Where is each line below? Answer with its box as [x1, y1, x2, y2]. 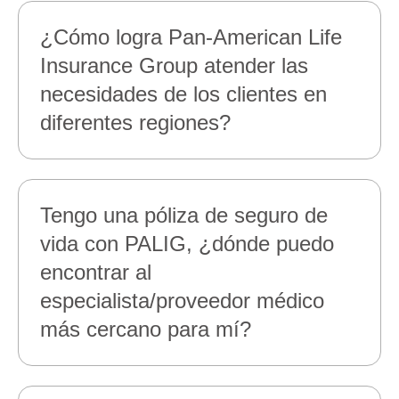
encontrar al [40, 260, 151, 284]
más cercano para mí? [40, 317, 251, 341]
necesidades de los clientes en [40, 82, 327, 106]
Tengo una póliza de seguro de [40, 203, 328, 227]
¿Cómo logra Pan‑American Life [40, 25, 342, 49]
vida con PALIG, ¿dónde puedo [40, 232, 334, 256]
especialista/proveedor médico [40, 289, 324, 313]
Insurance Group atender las [40, 53, 308, 77]
